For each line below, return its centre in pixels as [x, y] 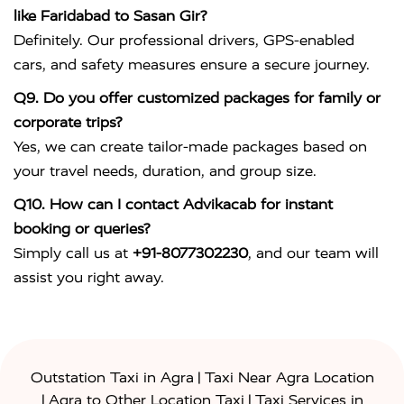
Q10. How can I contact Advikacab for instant [173, 205]
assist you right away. [89, 278]
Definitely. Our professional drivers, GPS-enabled [184, 41]
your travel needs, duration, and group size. [165, 171]
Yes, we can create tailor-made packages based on [190, 147]
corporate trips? [68, 123]
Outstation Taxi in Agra [112, 378]
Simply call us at [73, 253]
